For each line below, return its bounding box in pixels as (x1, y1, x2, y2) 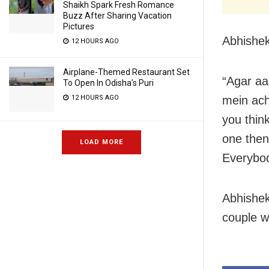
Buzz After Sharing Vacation (63, 11, 172, 20)
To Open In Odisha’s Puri (63, 78, 154, 88)
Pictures (63, 22, 94, 31)
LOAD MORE (80, 138, 123, 146)
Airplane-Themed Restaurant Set (63, 67, 190, 77)
